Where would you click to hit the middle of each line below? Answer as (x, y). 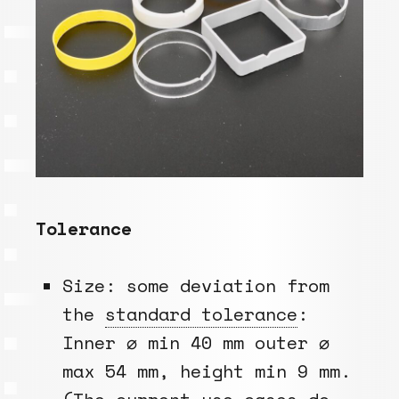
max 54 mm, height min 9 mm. (207, 370)
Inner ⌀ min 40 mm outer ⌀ (196, 342)
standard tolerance (201, 313)
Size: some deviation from (196, 285)
